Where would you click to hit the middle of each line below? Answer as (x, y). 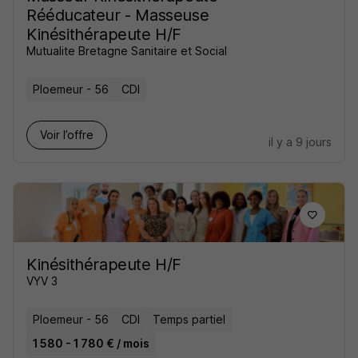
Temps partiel (189, 319)
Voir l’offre (67, 135)
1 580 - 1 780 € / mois (91, 343)
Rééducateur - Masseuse (118, 15)
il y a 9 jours (300, 142)
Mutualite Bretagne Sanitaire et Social (127, 51)
